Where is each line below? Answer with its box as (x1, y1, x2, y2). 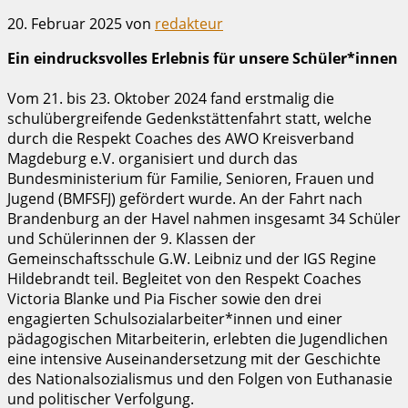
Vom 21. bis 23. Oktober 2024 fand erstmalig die (7, 87, 334, 108)
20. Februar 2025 (7, 13, 122, 34)
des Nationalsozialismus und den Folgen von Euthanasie (7, 368, 393, 389)
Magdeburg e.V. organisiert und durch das (7, 148, 298, 168)
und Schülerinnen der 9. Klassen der (7, 228, 256, 249)
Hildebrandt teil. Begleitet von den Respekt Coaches (7, 268, 362, 289)
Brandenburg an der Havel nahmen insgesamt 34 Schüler (7, 208, 401, 229)
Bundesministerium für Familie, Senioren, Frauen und (7, 168, 374, 189)
